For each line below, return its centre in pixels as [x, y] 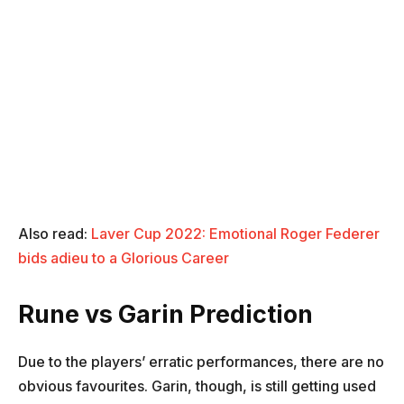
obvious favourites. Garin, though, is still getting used [197, 386]
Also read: [55, 233]
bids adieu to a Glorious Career [124, 257]
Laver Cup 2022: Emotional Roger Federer [235, 233]
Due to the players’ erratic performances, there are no [201, 361]
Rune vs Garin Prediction [165, 314]
